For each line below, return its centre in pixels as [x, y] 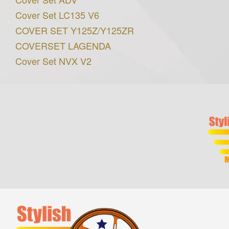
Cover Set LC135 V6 [57, 15]
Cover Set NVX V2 [53, 61]
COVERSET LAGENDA [63, 46]
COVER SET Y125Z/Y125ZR [75, 30]
